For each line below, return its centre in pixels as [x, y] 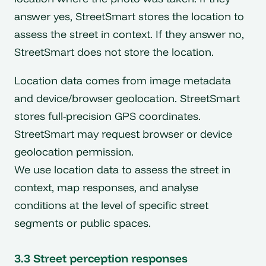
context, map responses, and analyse [106, 187]
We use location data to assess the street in [122, 169]
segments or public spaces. [83, 223]
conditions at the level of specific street [111, 205]
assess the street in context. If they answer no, [129, 34]
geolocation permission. [74, 151]
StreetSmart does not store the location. [114, 52]
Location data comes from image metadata [123, 80]
